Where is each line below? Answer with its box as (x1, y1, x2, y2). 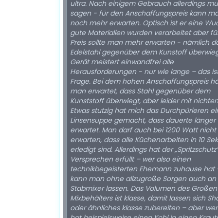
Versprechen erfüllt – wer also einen (70, 154, 191, 164)
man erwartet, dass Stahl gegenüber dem (70, 86, 210, 96)
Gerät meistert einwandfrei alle (70, 57, 174, 67)
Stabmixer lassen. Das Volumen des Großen (70, 183, 217, 193)
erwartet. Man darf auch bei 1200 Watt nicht (70, 125, 216, 135)
